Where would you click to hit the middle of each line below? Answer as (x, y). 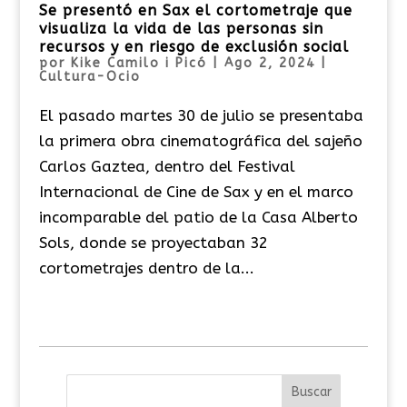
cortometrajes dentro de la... (146, 268)
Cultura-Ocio (89, 76)
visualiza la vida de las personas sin (181, 28)
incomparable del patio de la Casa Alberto (198, 217)
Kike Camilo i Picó (139, 63)
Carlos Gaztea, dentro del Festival (167, 166)
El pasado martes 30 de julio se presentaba (201, 115)
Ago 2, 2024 (269, 63)
